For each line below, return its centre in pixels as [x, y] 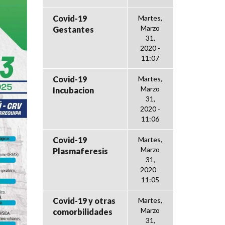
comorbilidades [82, 211]
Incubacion [73, 90]
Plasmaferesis [80, 151]
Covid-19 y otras [84, 200]
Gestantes [73, 29]
